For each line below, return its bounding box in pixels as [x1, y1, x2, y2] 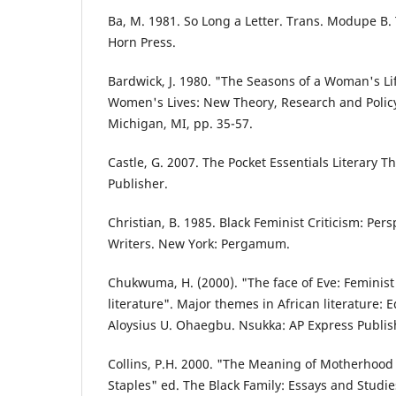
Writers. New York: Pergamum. [108, 234, 290, 252]
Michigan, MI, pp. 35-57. [108, 114, 253, 132]
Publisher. [108, 174, 168, 192]
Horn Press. [108, 33, 176, 50]
